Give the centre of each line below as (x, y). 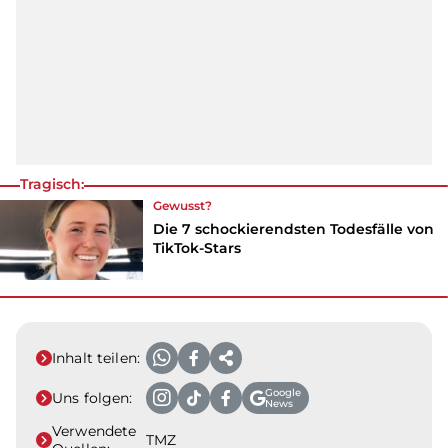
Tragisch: (52, 183)
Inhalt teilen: (96, 358)
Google (283, 393)
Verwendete (94, 431)
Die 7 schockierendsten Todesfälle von (294, 228)
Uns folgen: (92, 398)
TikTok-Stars (197, 247)
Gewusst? (183, 205)
